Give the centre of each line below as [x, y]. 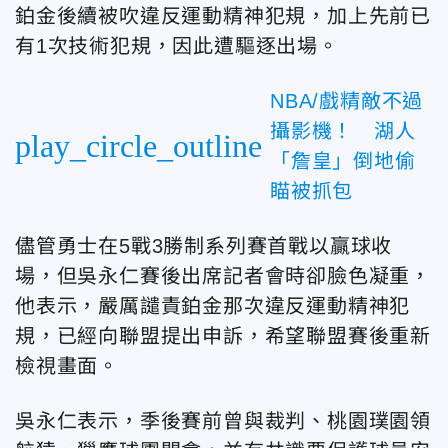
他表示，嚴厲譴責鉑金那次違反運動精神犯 [213, 305]
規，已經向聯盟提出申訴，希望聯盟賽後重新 [223, 335]
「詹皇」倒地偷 [343, 160]
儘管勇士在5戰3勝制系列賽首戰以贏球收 [204, 245]
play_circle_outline [138, 145]
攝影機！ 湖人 [343, 130]
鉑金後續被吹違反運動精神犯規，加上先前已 [223, 15]
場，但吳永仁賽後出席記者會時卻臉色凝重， [223, 275]
